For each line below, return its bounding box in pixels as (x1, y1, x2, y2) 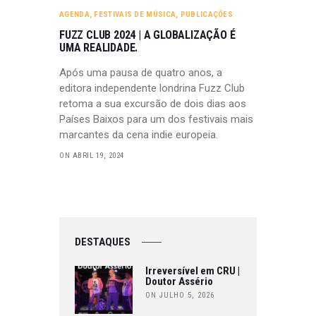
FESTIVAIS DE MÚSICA (94, 9, 176, 19)
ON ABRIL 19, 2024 (59, 150, 124, 160)
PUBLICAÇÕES (180, 9, 233, 19)
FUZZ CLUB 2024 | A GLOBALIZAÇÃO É (59, 28, 236, 42)
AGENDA (59, 9, 90, 19)
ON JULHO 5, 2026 (145, 290, 214, 300)
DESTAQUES (75, 236, 131, 249)
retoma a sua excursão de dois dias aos (59, 97, 246, 110)
